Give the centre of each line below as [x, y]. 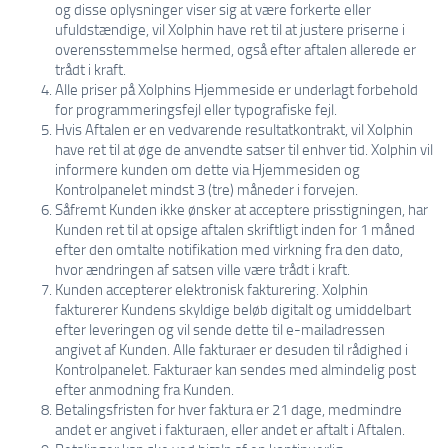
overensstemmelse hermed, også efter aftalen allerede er [235, 49]
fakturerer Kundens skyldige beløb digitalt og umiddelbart [233, 309]
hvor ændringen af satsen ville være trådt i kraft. [202, 269]
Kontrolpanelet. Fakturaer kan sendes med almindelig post [235, 369]
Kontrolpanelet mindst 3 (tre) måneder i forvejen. [206, 189]
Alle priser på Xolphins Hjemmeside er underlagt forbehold [236, 89]
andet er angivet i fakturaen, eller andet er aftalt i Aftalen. [230, 429]
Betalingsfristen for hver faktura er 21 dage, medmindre [228, 409]
